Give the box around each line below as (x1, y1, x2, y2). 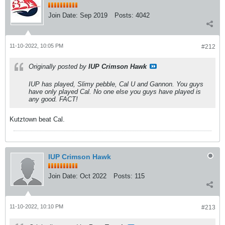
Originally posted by (29, 62, 88, 70)
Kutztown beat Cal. (10, 115, 65, 123)
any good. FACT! (29, 95, 78, 103)
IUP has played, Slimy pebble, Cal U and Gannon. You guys (29, 80, 203, 88)
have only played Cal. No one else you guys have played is (29, 87, 201, 95)
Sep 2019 (80, 11, 107, 19)
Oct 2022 (80, 172, 106, 180)
